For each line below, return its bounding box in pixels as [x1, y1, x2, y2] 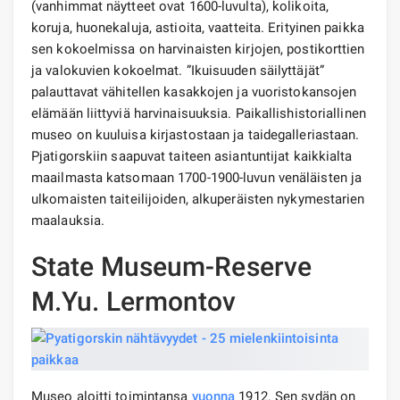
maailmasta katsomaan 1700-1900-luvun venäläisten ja [31, 169, 362, 186]
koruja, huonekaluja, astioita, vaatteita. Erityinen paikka [31, 19, 364, 36]
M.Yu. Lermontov [31, 285, 237, 317]
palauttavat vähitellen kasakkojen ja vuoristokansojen [31, 83, 357, 100]
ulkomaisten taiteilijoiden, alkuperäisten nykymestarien [31, 190, 365, 207]
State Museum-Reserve [31, 250, 312, 282]
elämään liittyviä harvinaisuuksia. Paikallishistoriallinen [31, 104, 366, 121]
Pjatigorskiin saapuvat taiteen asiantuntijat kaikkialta [31, 147, 353, 164]
